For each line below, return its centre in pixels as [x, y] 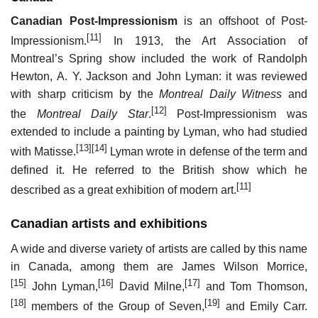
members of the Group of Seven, [116, 307]
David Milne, [149, 287]
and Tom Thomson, [254, 287]
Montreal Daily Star [92, 114]
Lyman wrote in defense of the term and [208, 152]
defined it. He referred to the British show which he [159, 170]
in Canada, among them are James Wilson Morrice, [159, 266]
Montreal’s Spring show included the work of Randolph [159, 58]
